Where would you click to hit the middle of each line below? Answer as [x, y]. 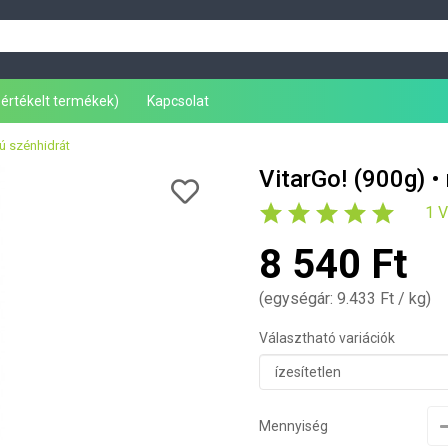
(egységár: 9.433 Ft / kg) [345, 298]
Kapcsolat [178, 100]
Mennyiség [293, 425]
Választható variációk [327, 337]
